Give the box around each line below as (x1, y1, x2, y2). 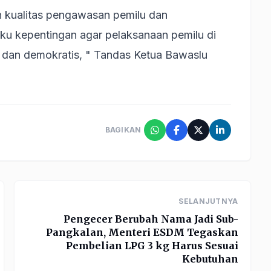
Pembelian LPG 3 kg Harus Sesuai (65, 239, 238, 252)
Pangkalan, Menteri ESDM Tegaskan (45, 226, 238, 238)
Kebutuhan (181, 252, 238, 265)
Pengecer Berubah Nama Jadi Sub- (63, 212, 238, 225)
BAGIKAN (105, 125, 142, 134)
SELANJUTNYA (178, 196, 238, 206)
